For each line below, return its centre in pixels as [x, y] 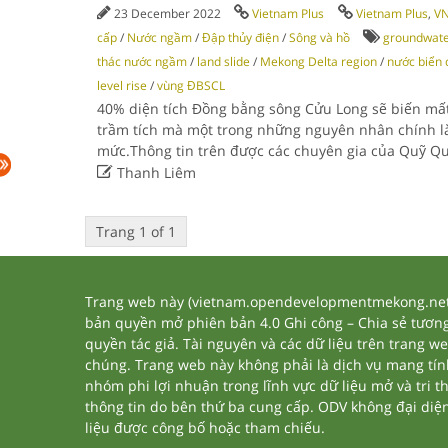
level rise [121, 85]
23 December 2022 [168, 13]
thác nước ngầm [141, 61]
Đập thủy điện [241, 37]
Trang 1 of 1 [135, 231]
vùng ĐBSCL [190, 85]
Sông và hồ [319, 37]
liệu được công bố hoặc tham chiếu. [204, 427]
